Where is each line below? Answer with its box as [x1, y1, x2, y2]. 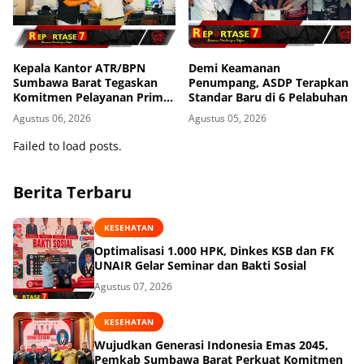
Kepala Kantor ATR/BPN [13, 59, 145, 76]
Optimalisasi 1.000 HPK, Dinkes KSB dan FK [94, 243, 334, 259]
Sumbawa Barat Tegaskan [13, 74, 158, 90]
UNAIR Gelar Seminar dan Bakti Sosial [94, 258, 306, 274]
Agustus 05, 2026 [188, 110, 266, 125]
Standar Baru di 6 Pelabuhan [188, 89, 348, 105]
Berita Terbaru [13, 180, 132, 203]
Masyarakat [13, 118, 79, 134]
